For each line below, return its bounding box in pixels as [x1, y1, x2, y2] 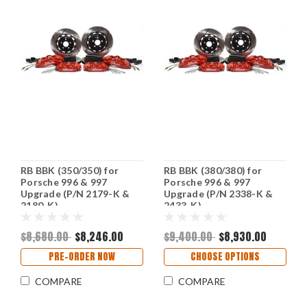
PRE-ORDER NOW [49, 249, 115, 264]
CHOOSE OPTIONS [191, 249, 260, 264]
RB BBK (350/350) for [21, 164, 119, 177]
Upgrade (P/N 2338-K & [164, 188, 273, 200]
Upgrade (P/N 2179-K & [21, 188, 130, 200]
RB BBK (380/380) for [164, 164, 262, 177]
